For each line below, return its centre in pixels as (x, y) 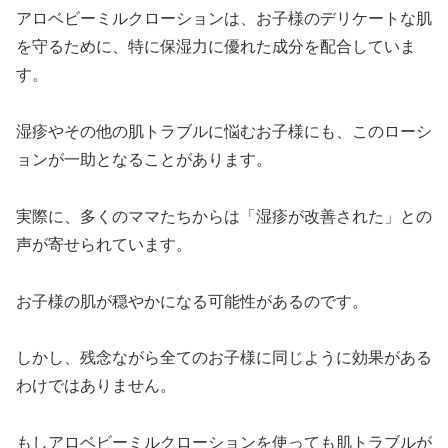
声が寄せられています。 (104, 244)
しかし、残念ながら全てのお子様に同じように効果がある (224, 358)
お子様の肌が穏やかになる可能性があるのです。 (192, 301)
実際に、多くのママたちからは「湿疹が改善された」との (224, 216)
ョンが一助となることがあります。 (144, 160)
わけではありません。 (96, 386)
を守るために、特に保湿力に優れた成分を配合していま (216, 47)
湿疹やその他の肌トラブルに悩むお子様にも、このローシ (224, 132)
